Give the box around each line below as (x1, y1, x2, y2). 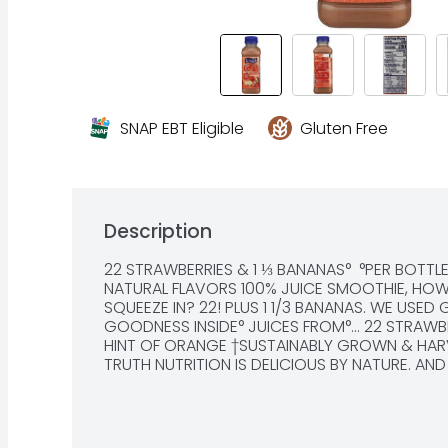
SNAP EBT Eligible (120, 117, 244, 141)
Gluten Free (300, 117, 388, 141)
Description (104, 218, 212, 246)
